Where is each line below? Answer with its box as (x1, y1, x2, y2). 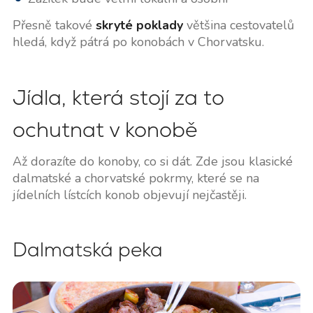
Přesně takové (12, 17, 96, 34)
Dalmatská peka (12, 237, 163, 263)
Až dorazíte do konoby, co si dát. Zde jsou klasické (12, 153, 293, 170)
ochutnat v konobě (12, 116, 198, 144)
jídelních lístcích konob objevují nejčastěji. (12, 187, 247, 204)
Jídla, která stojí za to (12, 84, 224, 112)
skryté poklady (95, 17, 183, 34)
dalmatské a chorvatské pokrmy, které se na (12, 170, 259, 187)
